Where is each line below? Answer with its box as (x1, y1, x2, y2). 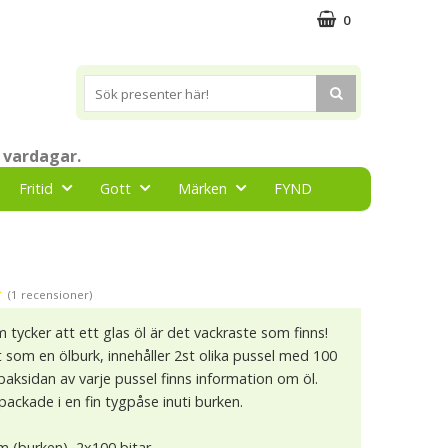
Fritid (19, 179, 53, 198)
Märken (178, 179, 227, 198)
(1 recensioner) (8, 287, 92, 302)
